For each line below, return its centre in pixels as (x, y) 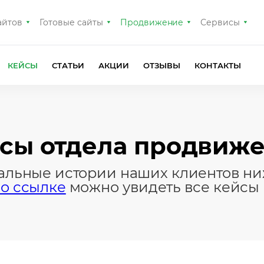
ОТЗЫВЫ (161, 65)
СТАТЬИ (68, 65)
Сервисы (220, 22)
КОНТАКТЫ (217, 65)
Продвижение (152, 22)
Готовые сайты (71, 22)
